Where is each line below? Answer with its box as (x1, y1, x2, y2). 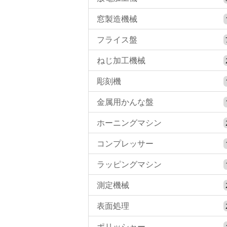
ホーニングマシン (97, 117, 162, 129)
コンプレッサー (97, 138, 154, 149)
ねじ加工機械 (97, 55, 145, 66)
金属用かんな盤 (97, 96, 154, 108)
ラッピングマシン (97, 159, 162, 170)
